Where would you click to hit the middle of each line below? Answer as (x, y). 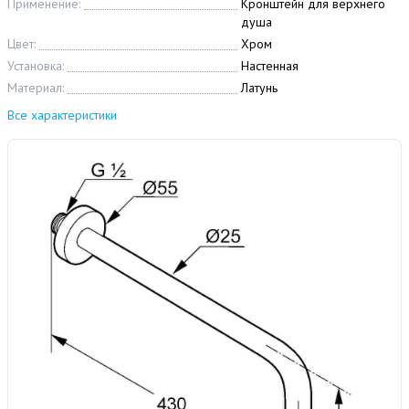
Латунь (259, 88)
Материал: (36, 88)
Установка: (36, 66)
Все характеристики (62, 115)
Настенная (270, 66)
